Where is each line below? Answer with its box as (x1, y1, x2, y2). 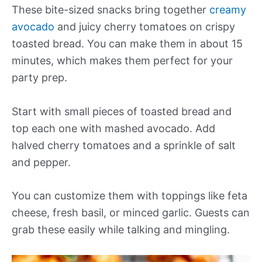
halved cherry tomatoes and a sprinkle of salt (12, 139, 236, 151)
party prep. (12, 71, 67, 84)
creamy (209, 3, 246, 16)
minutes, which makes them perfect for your (12, 54, 233, 67)
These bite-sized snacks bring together (12, 3, 209, 16)
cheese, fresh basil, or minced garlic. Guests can (12, 206, 250, 219)
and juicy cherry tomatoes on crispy (54, 20, 235, 33)
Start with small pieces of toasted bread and (12, 105, 232, 118)
